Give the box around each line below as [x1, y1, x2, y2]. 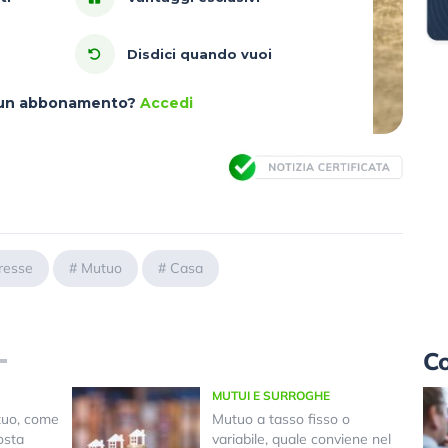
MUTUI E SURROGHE [211, 388, 330, 404]
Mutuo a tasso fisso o [211, 410, 350, 429]
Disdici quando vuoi [126, 46, 272, 63]
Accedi [139, 94, 193, 113]
